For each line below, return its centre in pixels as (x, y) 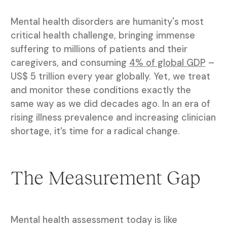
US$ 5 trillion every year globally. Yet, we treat (110, 76)
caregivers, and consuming (70, 63)
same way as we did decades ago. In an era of (110, 104)
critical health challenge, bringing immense (103, 35)
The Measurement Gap (105, 178)
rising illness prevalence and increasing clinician (113, 117)
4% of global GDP (167, 63)
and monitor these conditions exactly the (101, 90)
